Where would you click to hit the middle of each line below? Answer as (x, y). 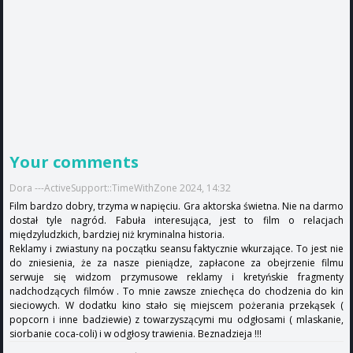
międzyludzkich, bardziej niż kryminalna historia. (117, 234)
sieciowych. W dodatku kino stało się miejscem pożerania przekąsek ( (176, 305)
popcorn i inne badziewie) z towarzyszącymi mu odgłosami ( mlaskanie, (176, 319)
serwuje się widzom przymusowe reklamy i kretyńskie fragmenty (176, 277)
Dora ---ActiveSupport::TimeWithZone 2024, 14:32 (120, 188)
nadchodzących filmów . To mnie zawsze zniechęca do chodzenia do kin (176, 291)
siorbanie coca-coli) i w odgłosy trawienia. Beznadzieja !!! (136, 333)
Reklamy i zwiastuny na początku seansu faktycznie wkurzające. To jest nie (176, 248)
